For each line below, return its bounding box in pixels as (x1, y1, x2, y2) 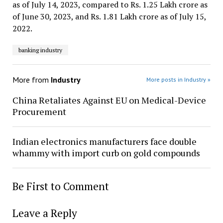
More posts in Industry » (146, 76, 211, 83)
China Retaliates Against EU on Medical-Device (12, 94, 206, 106)
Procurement (12, 106, 66, 117)
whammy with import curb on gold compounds (12, 147, 200, 159)
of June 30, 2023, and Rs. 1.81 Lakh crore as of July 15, (12, 11, 206, 22)
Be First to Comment (12, 179, 109, 193)
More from (12, 75, 51, 85)
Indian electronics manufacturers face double (12, 135, 197, 147)
